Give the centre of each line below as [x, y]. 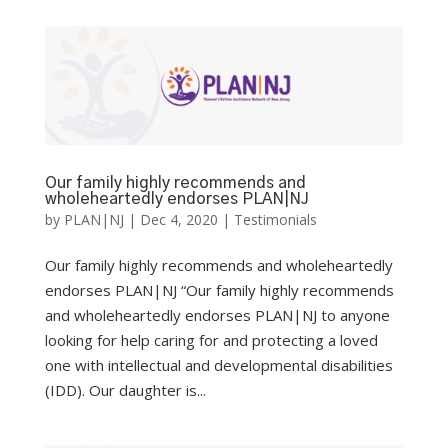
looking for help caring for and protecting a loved [211, 340]
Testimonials [275, 220]
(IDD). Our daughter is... [125, 390]
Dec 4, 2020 [178, 220]
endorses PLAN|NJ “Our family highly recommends [219, 290]
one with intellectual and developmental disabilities [218, 365]
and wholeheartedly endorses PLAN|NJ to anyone [217, 315]
